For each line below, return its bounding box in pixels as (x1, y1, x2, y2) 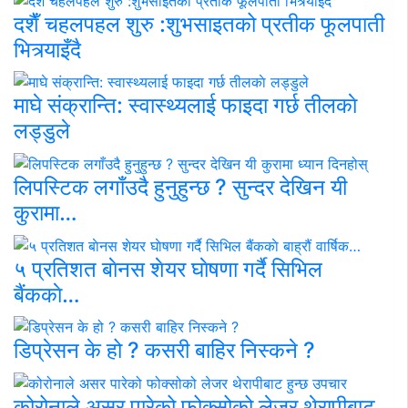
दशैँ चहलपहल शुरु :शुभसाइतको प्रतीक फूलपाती (14, 10, 384, 37)
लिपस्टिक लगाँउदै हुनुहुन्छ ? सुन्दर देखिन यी (14, 174, 347, 201)
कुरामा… (14, 199, 77, 227)
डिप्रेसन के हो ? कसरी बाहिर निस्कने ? (14, 337, 315, 364)
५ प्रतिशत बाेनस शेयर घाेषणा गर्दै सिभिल (14, 255, 322, 282)
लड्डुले (14, 117, 70, 145)
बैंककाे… (14, 280, 80, 308)
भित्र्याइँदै (14, 36, 81, 63)
